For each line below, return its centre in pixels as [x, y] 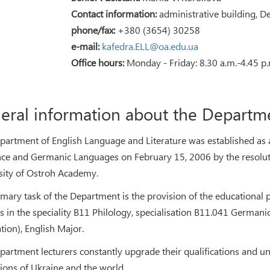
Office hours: [98, 63]
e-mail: [86, 46]
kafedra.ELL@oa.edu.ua [150, 46]
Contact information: [114, 14]
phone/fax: [93, 30]
